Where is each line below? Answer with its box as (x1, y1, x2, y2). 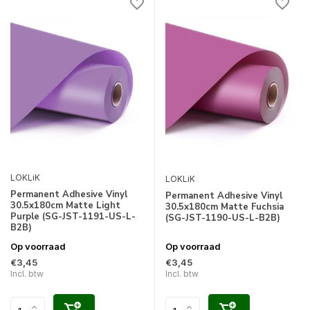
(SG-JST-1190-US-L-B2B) (165, 211, 280, 224)
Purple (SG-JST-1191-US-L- (10, 210, 136, 224)
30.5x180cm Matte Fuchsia (165, 200, 284, 213)
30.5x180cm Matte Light (10, 199, 120, 212)
